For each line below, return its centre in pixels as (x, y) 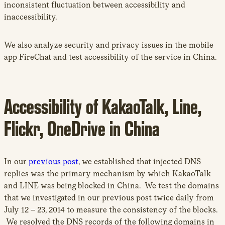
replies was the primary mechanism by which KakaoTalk (107, 174)
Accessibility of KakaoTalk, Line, (103, 107)
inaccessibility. (30, 17)
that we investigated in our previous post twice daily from (109, 198)
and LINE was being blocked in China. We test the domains (111, 186)
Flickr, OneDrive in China (82, 129)
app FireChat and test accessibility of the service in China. (110, 57)
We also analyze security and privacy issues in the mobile (109, 45)
